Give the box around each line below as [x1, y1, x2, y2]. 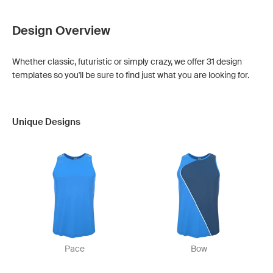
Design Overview [12, 23, 110, 38]
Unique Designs [12, 116, 80, 127]
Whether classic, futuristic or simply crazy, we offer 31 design [12, 57, 242, 66]
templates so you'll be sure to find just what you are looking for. [12, 70, 249, 80]
